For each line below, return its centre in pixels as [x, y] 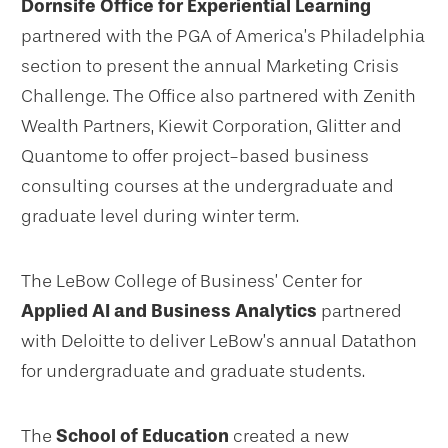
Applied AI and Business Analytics [169, 311]
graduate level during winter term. [160, 216]
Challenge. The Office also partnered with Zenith [218, 96]
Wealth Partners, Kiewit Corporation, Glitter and [211, 126]
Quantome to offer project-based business [195, 156]
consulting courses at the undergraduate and [207, 186]
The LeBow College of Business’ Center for [191, 281]
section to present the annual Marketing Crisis [210, 66]
